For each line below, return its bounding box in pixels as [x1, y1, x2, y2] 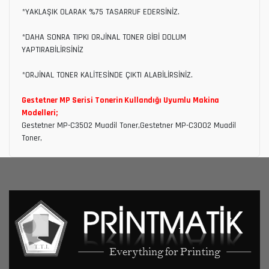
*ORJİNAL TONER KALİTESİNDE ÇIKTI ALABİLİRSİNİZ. [22, 69, 193, 80]
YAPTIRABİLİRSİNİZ [22, 44, 83, 55]
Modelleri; [22, 107, 58, 118]
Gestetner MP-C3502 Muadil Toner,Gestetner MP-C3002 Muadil [22, 119, 236, 131]
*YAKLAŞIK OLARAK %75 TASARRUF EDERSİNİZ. [22, 6, 180, 17]
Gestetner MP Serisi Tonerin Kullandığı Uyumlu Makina [22, 94, 219, 106]
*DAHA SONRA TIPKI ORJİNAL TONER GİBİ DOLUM [22, 31, 186, 43]
